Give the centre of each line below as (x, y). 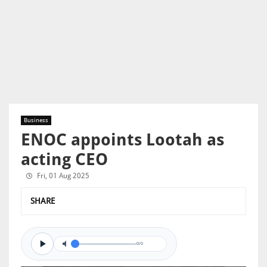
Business (36, 120)
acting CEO (64, 159)
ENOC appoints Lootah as (122, 140)
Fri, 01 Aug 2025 (63, 176)
